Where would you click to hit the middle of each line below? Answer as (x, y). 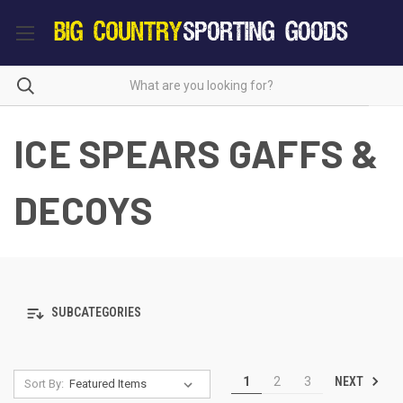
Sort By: (44, 383)
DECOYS (84, 209)
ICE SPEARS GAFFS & (196, 152)
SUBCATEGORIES (95, 313)
